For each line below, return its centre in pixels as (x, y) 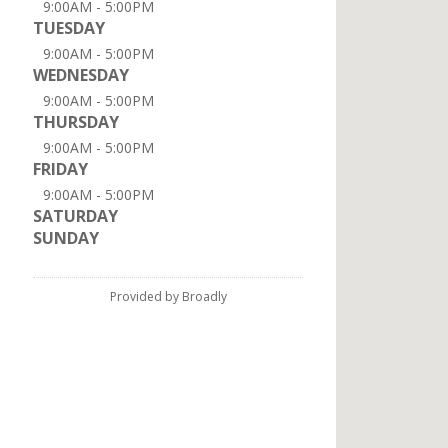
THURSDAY (76, 122)
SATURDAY (75, 216)
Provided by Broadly (168, 296)
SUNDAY (66, 238)
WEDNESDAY (81, 75)
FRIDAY (60, 169)
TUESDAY (69, 28)
